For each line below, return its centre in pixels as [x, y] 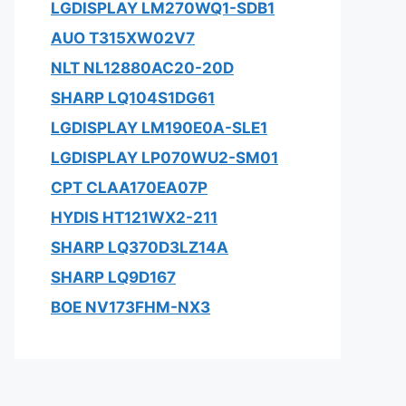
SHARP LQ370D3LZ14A [140, 247]
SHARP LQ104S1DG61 [133, 98]
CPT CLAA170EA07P [129, 188]
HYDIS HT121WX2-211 [134, 217]
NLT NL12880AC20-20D [142, 68]
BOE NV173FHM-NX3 [130, 307]
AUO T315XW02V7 [123, 38]
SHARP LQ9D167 [113, 277]
